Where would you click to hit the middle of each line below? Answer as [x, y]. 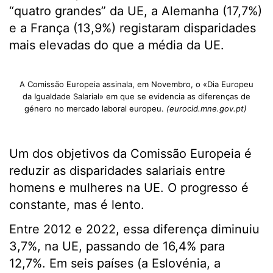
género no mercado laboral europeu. [95, 108]
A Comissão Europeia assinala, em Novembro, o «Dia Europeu [136, 84]
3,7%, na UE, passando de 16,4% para [117, 246]
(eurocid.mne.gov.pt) [206, 108]
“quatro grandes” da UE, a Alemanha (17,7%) [136, 11]
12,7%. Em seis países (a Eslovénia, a [115, 263]
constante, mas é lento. [77, 205]
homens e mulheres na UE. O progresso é [129, 188]
